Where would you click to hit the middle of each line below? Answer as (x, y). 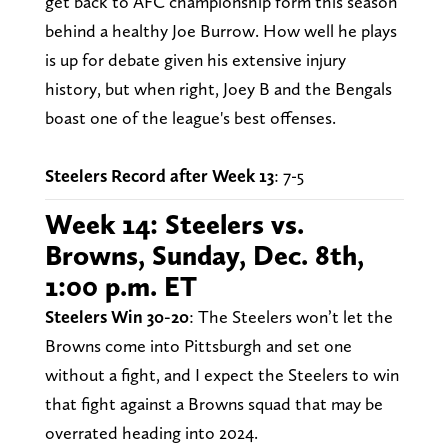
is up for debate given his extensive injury (195, 59)
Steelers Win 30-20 (116, 316)
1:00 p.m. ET (120, 285)
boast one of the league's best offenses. (192, 117)
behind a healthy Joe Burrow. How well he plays (220, 30)
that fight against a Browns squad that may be (213, 403)
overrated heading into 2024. (153, 432)
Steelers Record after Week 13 (159, 175)
